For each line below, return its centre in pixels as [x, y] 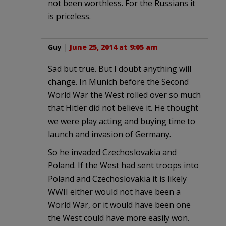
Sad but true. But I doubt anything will [120, 69]
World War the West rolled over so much [124, 95]
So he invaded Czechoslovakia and [112, 153]
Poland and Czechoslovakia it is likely [117, 179]
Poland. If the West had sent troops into [123, 166]
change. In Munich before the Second [118, 82]
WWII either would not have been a [114, 192]
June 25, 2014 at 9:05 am [114, 47]
